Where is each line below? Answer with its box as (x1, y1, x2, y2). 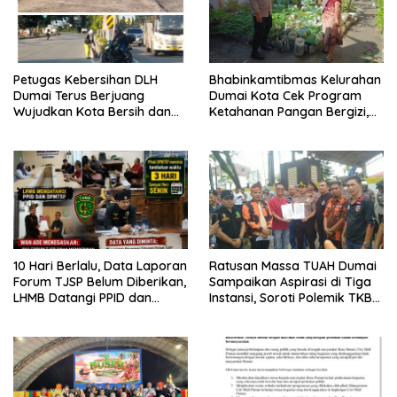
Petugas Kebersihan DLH (13, 71, 158, 88)
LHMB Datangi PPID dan (13, 289, 152, 306)
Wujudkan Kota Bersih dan (13, 103, 171, 120)
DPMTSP (13, 305, 61, 322)
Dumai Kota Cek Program (209, 87, 362, 104)
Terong (209, 135, 251, 152)
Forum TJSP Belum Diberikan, (13, 273, 186, 290)
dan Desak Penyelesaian (209, 305, 354, 322)
